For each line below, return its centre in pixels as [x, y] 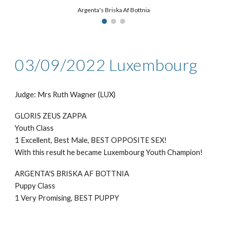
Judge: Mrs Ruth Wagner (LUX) [65, 95]
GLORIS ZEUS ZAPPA [51, 116]
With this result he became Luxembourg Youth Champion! [109, 153]
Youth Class [34, 128]
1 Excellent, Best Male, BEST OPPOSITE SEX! [92, 140]
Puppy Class [35, 186]
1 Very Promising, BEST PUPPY [67, 198]
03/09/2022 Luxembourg [106, 65]
